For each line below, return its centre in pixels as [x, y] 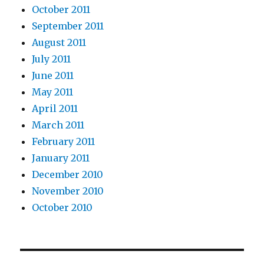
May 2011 [53, 92]
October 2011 [61, 10]
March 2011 [58, 125]
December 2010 [68, 175]
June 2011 [53, 76]
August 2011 [59, 43]
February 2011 [64, 142]
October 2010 [62, 208]
